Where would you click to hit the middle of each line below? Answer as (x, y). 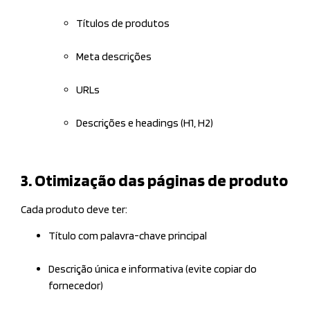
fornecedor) (76, 286)
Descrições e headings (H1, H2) (145, 122)
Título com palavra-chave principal (128, 236)
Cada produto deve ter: (74, 209)
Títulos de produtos (123, 23)
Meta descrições (114, 56)
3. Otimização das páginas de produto (154, 180)
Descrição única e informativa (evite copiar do (153, 269)
